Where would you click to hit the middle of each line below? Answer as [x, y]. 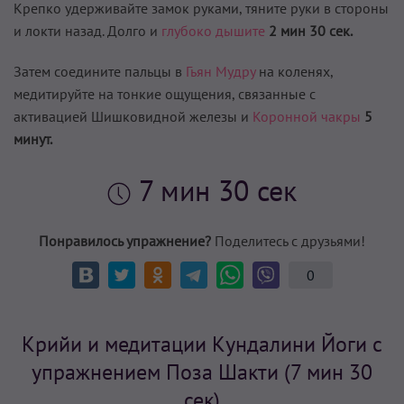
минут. [33, 139]
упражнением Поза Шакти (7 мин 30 [202, 372]
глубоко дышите [213, 31]
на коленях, [294, 72]
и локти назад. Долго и [87, 31]
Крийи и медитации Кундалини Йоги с [202, 344]
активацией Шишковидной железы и [133, 117]
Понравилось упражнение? [125, 241]
